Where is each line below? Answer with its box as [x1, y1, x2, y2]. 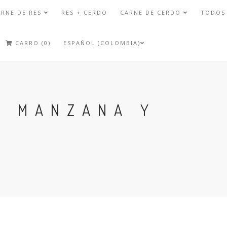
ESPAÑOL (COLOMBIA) [63, 39, 140, 47]
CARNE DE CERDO [120, 9, 183, 16]
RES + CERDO [61, 9, 107, 16]
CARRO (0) [12, 39, 51, 47]
